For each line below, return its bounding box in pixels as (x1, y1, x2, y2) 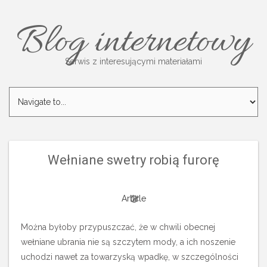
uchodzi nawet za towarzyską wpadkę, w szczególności (21, 252, 238, 262)
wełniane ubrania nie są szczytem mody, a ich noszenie (21, 237, 235, 247)
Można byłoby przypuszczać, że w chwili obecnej (21, 222, 215, 232)
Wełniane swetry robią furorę (48, 153, 219, 167)
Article (121, 194, 146, 203)
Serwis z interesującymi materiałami (65, 57, 202, 66)
